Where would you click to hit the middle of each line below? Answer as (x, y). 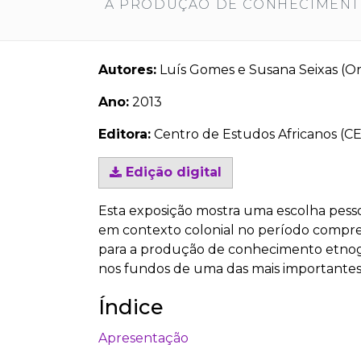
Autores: (127, 70)
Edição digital (171, 172)
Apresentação (143, 338)
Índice (131, 307)
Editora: (124, 135)
